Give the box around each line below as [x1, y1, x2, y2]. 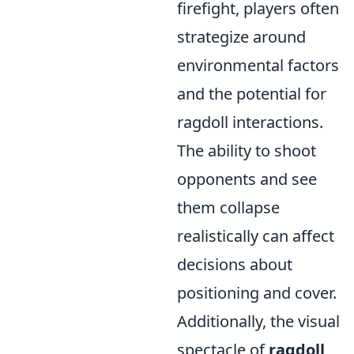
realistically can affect [177, 225, 334, 247]
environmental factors [177, 55, 339, 77]
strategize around [177, 26, 306, 48]
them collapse [177, 197, 280, 219]
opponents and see [177, 168, 317, 190]
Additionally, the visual [177, 311, 340, 333]
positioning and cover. [177, 282, 337, 304]
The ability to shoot [177, 140, 316, 162]
